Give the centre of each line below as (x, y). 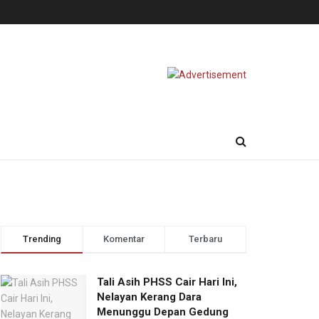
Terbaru (205, 239)
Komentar (124, 239)
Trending (42, 239)
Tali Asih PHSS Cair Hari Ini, (167, 282)
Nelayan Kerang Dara (149, 297)
